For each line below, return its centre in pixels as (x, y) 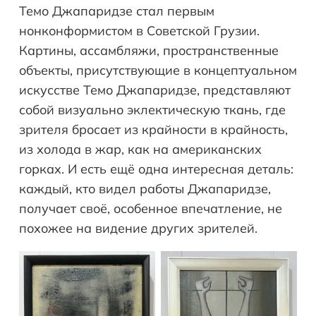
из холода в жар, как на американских (140, 150)
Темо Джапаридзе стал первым (117, 11)
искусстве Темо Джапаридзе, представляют (155, 90)
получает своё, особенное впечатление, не (151, 209)
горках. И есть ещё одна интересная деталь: (156, 169)
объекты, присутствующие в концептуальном (158, 71)
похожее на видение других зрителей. (138, 229)
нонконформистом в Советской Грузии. (139, 31)
